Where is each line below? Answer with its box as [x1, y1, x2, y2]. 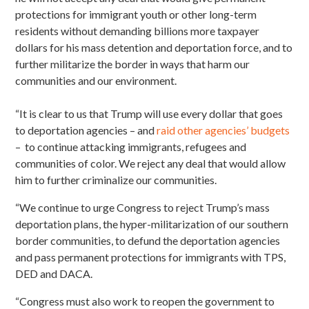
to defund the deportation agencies [115, 234, 281, 248]
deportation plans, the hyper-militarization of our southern [15, 217, 289, 231]
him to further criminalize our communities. [15, 173, 217, 187]
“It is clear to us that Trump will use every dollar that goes [15, 107, 283, 121]
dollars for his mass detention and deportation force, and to [15, 41, 293, 54]
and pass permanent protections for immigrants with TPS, [15, 250, 286, 264]
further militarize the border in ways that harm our [15, 57, 250, 71]
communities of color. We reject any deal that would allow [15, 157, 286, 170]
